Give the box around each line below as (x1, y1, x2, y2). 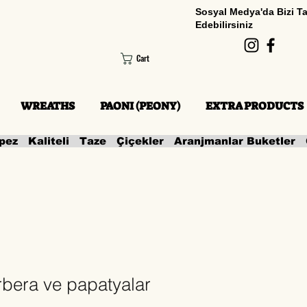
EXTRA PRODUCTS (206, 99, 304, 113)
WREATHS (21, 99, 75, 113)
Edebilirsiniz (195, 19, 253, 30)
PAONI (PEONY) (100, 99, 180, 113)
